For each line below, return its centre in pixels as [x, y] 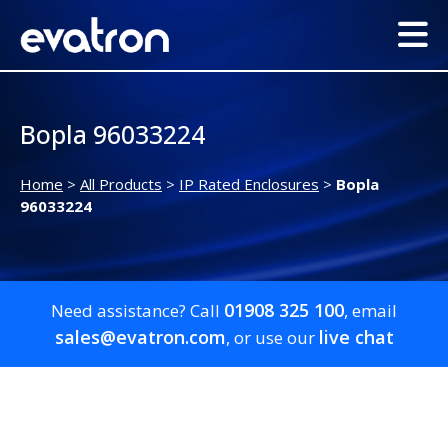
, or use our [272, 338]
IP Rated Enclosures [249, 184]
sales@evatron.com [140, 337]
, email [370, 311]
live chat [356, 337]
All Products [121, 184]
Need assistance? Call [137, 311]
